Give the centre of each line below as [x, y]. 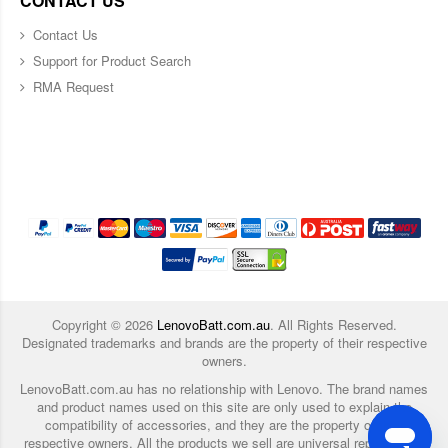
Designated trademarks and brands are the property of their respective [224, 342]
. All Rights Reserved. [333, 324]
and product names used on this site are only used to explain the [224, 406]
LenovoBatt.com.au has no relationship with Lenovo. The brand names [224, 388]
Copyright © [88, 324]
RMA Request [73, 86]
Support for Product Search [112, 60]
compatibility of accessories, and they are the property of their [224, 424]
